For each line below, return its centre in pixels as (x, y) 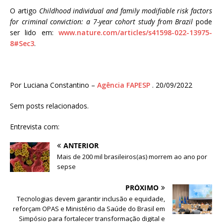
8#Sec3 (22, 44)
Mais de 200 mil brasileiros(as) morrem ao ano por (132, 157)
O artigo (25, 11)
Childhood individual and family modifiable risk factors (125, 11)
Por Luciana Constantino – (54, 85)
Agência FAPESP (124, 85)
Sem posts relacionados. (49, 106)
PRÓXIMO (142, 188)
